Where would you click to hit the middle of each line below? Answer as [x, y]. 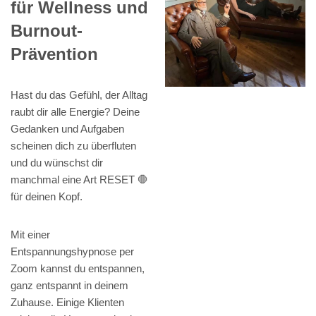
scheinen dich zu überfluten [73, 146]
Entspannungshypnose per [72, 252]
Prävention [54, 54]
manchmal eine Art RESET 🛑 [79, 180]
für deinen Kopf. [47, 197]
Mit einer [30, 235]
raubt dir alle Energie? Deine [75, 112]
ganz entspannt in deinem [69, 286]
